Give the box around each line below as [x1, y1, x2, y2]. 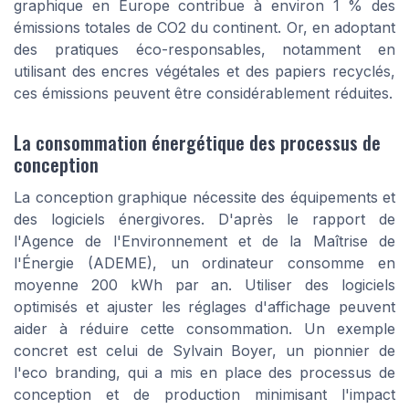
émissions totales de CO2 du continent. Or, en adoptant [14, 18, 395, 37]
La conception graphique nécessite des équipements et [14, 187, 395, 206]
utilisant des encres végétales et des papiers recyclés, [14, 62, 395, 81]
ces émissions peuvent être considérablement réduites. [14, 84, 393, 103]
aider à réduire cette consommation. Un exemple [14, 319, 395, 338]
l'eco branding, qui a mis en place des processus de [14, 362, 395, 382]
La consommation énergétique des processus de [14, 127, 381, 156]
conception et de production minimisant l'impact [14, 384, 395, 404]
